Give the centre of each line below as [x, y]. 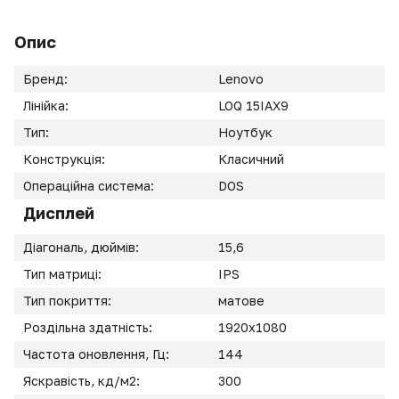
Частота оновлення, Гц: [98, 354]
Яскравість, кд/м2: [83, 381]
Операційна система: [90, 186]
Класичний [251, 159]
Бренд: [45, 79]
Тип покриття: [69, 301]
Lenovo [241, 79]
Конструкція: [66, 159]
